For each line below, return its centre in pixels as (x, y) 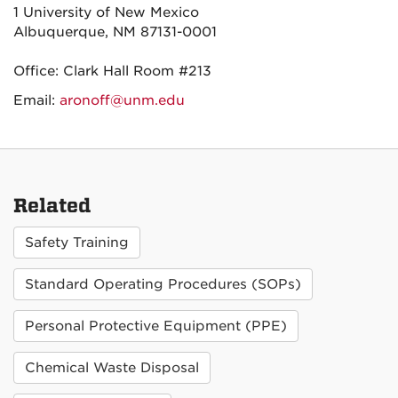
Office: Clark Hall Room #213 (112, 71)
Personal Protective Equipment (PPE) (156, 326)
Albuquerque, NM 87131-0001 (115, 32)
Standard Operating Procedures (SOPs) (163, 284)
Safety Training (77, 243)
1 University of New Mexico (106, 12)
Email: (36, 100)
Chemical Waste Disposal (112, 368)
